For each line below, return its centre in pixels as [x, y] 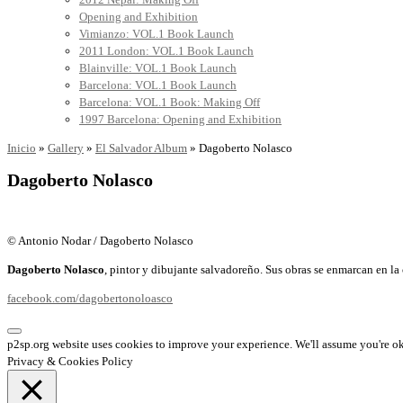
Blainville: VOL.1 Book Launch [158, 68]
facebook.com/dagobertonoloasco [90, 299]
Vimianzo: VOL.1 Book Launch [157, 34]
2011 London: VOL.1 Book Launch [166, 51]
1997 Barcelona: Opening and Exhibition [180, 120]
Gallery [66, 148]
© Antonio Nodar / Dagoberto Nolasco [100, 241]
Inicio [22, 148]
